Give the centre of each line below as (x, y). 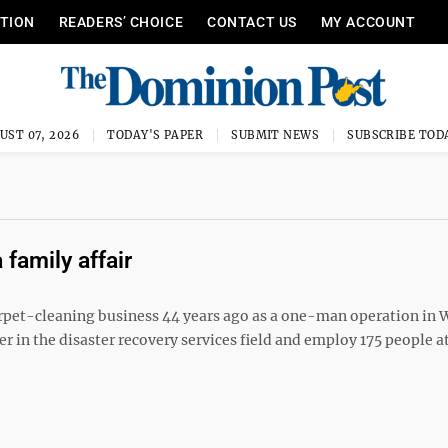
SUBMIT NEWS (275, 135)
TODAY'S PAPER (155, 135)
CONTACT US (252, 22)
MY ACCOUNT (368, 22)
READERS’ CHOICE (121, 22)
